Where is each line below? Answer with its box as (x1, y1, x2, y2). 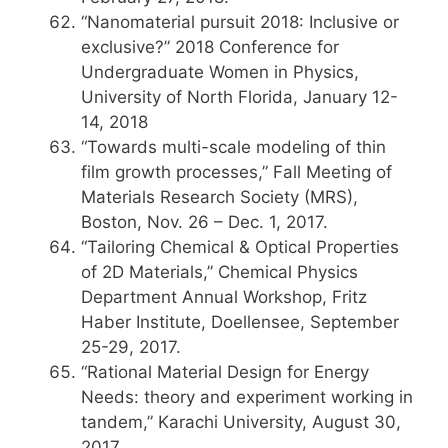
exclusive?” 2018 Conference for (81, 37, 339, 57)
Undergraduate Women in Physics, (81, 62, 359, 82)
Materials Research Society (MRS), (81, 187, 358, 207)
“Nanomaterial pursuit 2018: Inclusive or (81, 12, 399, 32)
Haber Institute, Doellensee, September (81, 312, 399, 332)
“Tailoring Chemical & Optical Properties (81, 237, 399, 257)
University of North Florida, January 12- (81, 87, 398, 107)
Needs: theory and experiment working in (81, 387, 413, 407)
